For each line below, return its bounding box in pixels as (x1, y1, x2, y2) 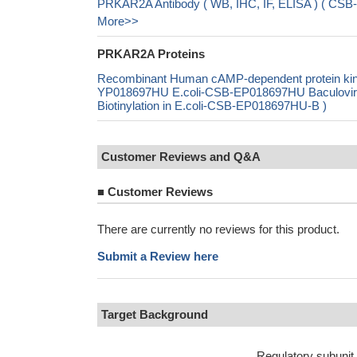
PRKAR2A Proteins (97, 47, 205, 61)
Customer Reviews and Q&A (101, 150, 261, 163)
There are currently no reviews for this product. (97, 222, 339, 236)
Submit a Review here (97, 249, 218, 263)
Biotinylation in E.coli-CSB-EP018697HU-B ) (97, 99, 327, 112)
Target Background (101, 308, 208, 321)
